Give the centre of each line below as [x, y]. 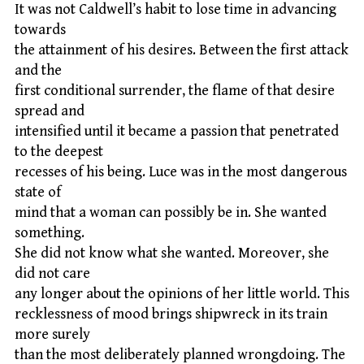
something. [50, 232]
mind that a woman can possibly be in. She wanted [171, 212]
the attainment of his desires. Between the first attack [182, 50]
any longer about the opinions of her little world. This [182, 293]
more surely [52, 334]
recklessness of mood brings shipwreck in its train [171, 314]
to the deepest [59, 151]
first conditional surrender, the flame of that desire [175, 90]
